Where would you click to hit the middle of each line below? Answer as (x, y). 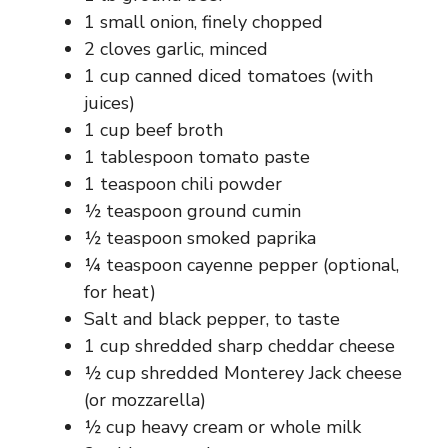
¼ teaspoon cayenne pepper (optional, (241, 265)
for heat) (120, 292)
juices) (109, 103)
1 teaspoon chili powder (183, 184)
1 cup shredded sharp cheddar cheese (239, 346)
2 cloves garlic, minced (176, 49)
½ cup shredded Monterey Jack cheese (243, 373)
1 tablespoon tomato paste (197, 157)
